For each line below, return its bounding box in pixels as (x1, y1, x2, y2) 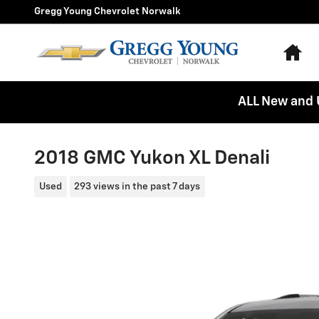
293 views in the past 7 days (74, 181, 201, 192)
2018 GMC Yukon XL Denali (34, 149, 270, 168)
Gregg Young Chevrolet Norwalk (34, 6, 180, 16)
